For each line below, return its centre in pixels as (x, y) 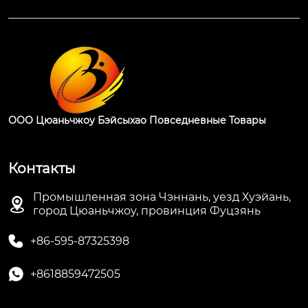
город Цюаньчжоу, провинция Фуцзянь (147, 211)
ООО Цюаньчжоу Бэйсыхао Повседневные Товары (137, 121)
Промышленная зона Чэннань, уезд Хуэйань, (162, 197)
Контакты (42, 169)
